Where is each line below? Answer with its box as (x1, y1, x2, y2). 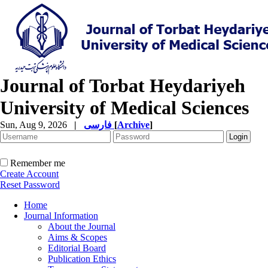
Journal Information (24, 211, 98, 221)
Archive (117, 120, 150, 130)
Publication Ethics (48, 254, 116, 264)
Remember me (10, 158, 65, 168)
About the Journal (48, 221, 115, 232)
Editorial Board (48, 243, 106, 253)
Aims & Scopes (48, 232, 107, 242)
